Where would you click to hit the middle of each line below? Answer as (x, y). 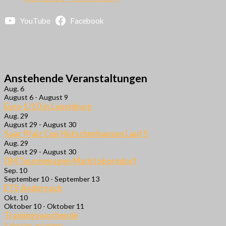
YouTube (35, 21)
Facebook (87, 21)
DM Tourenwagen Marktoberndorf (70, 161)
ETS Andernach (33, 188)
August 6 (19, 97)
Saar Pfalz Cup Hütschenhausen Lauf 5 (76, 134)
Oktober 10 (23, 206)
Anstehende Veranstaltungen (76, 78)
